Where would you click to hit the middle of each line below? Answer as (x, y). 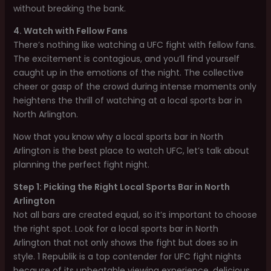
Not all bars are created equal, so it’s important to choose (135, 215)
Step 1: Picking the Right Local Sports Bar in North (121, 187)
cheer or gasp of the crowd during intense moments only (135, 87)
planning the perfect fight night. (81, 165)
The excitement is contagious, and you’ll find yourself (126, 59)
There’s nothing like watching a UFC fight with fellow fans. (134, 45)
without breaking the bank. (69, 8)
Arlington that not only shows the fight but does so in (125, 243)
